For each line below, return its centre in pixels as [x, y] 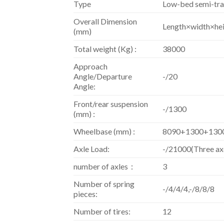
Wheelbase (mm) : [104, 131]
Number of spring [104, 184]
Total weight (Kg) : [105, 49]
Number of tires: [102, 211]
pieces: [85, 194]
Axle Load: [91, 149]
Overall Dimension [105, 21]
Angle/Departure [103, 76]
